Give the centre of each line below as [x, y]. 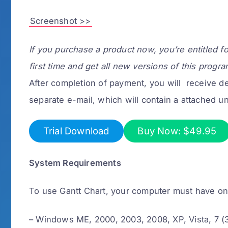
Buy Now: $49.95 [177, 131]
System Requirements [75, 163]
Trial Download [76, 131]
